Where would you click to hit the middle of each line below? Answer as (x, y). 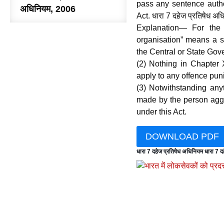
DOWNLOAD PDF (182, 137)
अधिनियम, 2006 (48, 9)
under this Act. (161, 112)
